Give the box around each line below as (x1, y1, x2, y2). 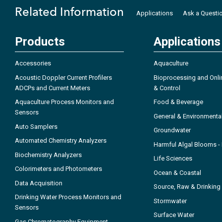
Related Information (15, 4, 124, 19)
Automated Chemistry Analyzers (15, 137, 107, 145)
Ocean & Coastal (154, 168, 201, 176)
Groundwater (154, 126, 191, 134)
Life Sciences (154, 155, 192, 163)
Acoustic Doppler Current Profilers (15, 73, 112, 81)
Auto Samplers (15, 122, 57, 130)
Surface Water (154, 211, 194, 219)
